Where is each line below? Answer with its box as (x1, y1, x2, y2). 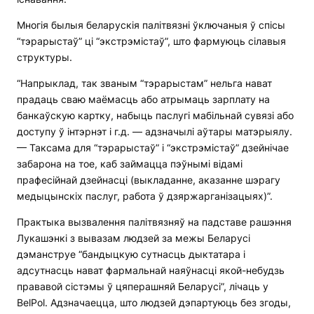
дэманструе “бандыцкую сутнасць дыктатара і (17, 248, 245, 261)
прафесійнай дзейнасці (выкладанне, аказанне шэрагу (17, 174, 280, 186)
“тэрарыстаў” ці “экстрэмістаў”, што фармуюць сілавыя (17, 35, 286, 48)
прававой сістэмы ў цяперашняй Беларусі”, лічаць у (17, 280, 268, 293)
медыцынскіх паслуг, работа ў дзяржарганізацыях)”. (17, 190, 273, 203)
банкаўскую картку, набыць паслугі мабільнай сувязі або (17, 109, 294, 122)
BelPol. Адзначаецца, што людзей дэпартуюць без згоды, (17, 296, 291, 309)
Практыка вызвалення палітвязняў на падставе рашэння (17, 216, 292, 228)
